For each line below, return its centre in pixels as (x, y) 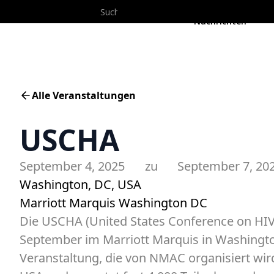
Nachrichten (220, 21)
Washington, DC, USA (80, 184)
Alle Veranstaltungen (84, 95)
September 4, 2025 (72, 166)
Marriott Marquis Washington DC (113, 203)
